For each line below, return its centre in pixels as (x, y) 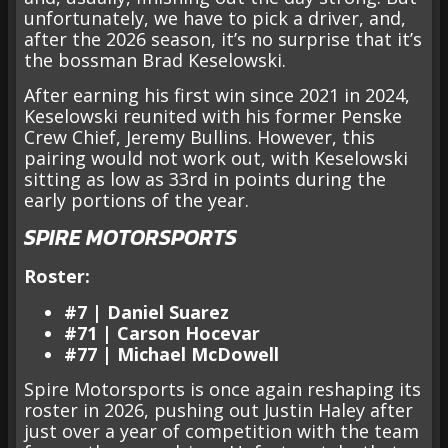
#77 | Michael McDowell (171, 353)
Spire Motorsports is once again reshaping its (222, 389)
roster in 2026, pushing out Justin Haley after (218, 410)
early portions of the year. (136, 199)
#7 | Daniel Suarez (146, 311)
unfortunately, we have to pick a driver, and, (215, 17)
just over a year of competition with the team (221, 431)
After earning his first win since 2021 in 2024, (217, 94)
